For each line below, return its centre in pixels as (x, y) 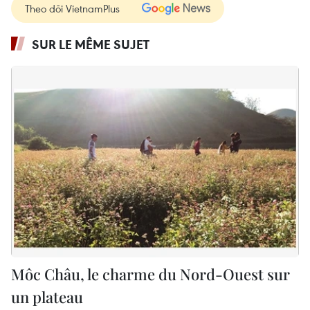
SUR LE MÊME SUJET (91, 44)
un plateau (47, 297)
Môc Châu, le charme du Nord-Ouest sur (151, 274)
